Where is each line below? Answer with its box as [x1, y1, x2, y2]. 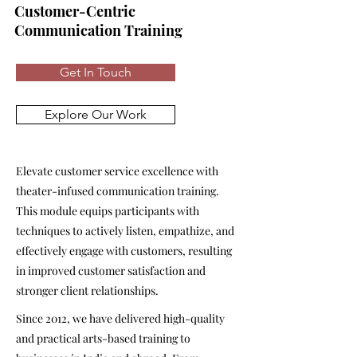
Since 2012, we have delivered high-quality [16, 311, 225, 326]
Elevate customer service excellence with [16, 163, 218, 178]
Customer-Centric [14, 2, 135, 21]
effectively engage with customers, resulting [16, 243, 232, 258]
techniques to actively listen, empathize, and [16, 223, 234, 238]
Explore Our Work [45, 107, 147, 122]
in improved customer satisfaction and [16, 263, 206, 278]
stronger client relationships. [16, 283, 159, 298]
